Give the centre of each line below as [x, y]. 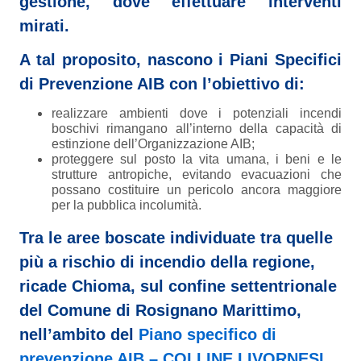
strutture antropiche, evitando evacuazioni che [197, 175]
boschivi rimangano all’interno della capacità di [197, 129]
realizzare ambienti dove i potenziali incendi [197, 114]
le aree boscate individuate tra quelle [191, 238]
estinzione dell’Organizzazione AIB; [153, 144]
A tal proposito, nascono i [125, 60]
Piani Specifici [286, 60]
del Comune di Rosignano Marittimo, [160, 311]
